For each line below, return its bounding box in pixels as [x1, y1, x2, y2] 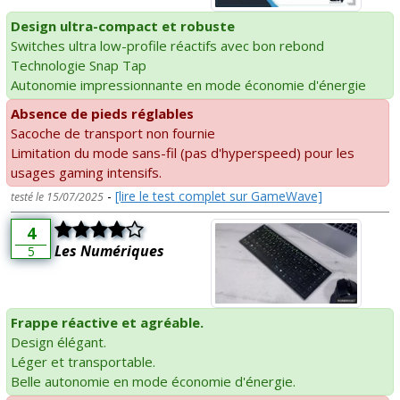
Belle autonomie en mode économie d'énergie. [11, 371, 296, 390]
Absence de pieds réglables [11, 104, 194, 122]
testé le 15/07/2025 [11, 188, 104, 204]
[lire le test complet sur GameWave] [115, 187, 322, 204]
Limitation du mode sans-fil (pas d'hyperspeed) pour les [11, 143, 354, 162]
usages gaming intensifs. [11, 162, 162, 181]
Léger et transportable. [11, 352, 155, 371]
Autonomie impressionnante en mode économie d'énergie [11, 75, 366, 94]
